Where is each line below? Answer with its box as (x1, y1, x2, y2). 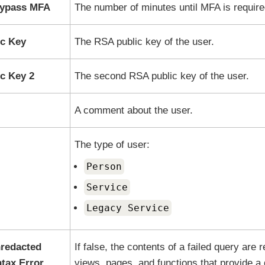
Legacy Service (86, 202, 169, 214)
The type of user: (74, 139, 150, 150)
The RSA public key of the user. (74, 36, 214, 47)
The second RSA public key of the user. (74, 70, 249, 82)
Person (86, 161, 122, 172)
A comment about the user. (74, 105, 193, 116)
